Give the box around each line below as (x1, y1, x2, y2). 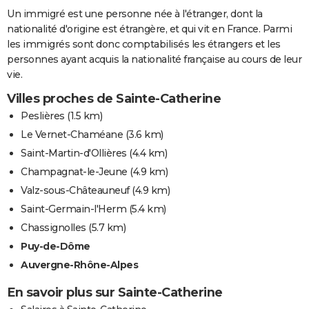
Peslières (21, 110, 65, 123)
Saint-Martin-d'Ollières (21, 147, 127, 160)
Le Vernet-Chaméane (21, 128, 123, 141)
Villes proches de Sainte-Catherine (7, 91, 221, 107)
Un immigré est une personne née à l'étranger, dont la (7, 8, 263, 21)
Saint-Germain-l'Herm (21, 203, 126, 216)
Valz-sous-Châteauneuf (21, 184, 130, 197)
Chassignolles (21, 221, 86, 235)
